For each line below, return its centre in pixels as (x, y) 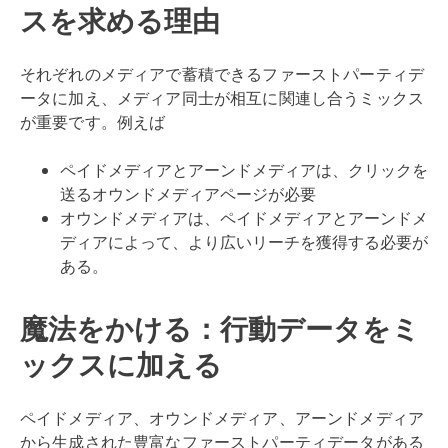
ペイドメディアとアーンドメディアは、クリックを (244, 170)
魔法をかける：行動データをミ (220, 328)
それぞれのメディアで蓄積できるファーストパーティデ (222, 74)
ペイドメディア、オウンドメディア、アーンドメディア (222, 418)
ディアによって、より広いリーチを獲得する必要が (244, 242)
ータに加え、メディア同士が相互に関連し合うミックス (222, 98)
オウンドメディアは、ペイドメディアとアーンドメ (244, 218)
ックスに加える (121, 364)
